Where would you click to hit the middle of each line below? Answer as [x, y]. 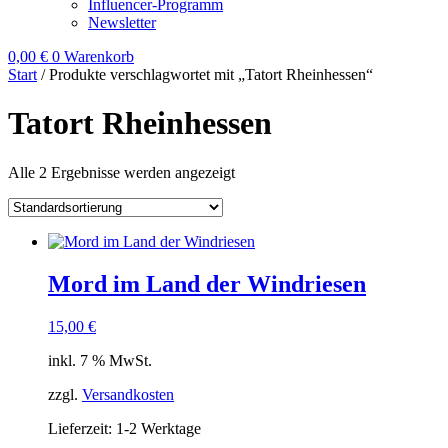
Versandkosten [128, 394]
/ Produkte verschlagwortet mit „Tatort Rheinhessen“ [205, 74]
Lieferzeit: [82, 428]
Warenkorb [99, 56]
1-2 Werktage [158, 428]
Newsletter [122, 22]
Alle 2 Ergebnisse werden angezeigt [121, 172]
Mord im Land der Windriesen [207, 283]
